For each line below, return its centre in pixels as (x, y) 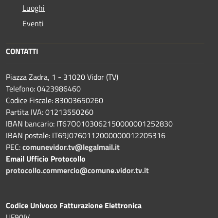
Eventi (33, 24)
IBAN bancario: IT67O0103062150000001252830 (89, 124)
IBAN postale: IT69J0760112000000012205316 (86, 136)
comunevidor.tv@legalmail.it (71, 147)
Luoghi (34, 8)
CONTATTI (22, 51)
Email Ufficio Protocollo (46, 159)
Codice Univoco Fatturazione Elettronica (74, 206)
